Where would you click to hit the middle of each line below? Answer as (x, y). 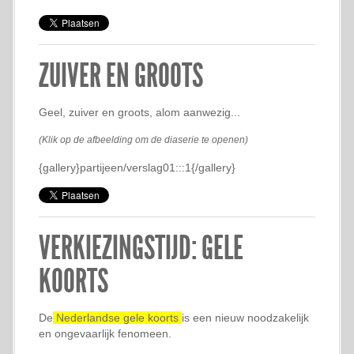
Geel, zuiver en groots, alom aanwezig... (139, 112)
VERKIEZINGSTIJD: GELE (141, 248)
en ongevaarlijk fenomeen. (105, 333)
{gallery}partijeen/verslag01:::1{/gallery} (137, 168)
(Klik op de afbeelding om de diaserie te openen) (143, 139)
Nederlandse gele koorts (117, 318)
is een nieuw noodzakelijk (245, 318)
